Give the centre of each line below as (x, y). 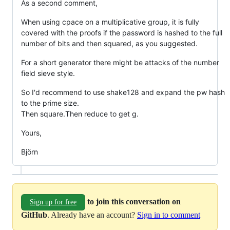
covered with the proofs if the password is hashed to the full (122, 32)
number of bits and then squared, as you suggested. (109, 43)
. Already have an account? (92, 215)
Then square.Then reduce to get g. (80, 113)
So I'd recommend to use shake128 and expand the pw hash (123, 92)
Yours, (31, 132)
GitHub (34, 215)
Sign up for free (53, 202)
